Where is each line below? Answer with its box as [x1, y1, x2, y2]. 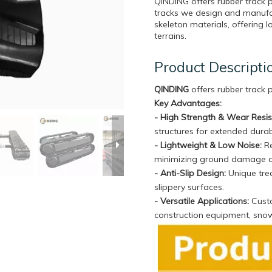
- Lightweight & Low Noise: [154, 140, 262, 151]
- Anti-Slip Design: [154, 168, 226, 178]
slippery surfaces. [154, 182, 229, 192]
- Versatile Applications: [154, 195, 249, 206]
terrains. [154, 30, 186, 41]
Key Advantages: [154, 98, 222, 109]
